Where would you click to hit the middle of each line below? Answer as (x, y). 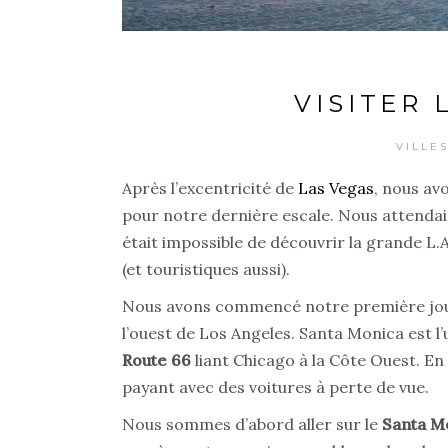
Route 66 (156, 360)
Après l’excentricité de (208, 188)
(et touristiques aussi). (206, 269)
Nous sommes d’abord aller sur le (252, 424)
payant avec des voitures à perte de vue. (275, 387)
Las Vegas (334, 188)
